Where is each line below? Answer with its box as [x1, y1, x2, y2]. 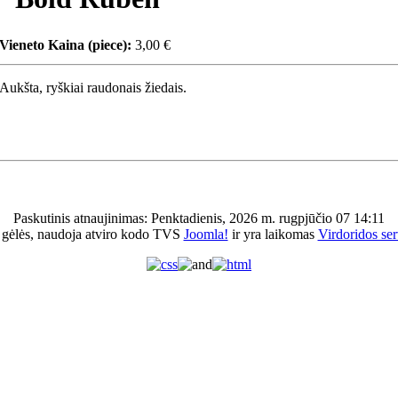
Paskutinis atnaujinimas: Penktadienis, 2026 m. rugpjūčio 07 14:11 [13, 211, 385, 227]
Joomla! [183, 227, 228, 243]
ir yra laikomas [227, 227, 318, 243]
